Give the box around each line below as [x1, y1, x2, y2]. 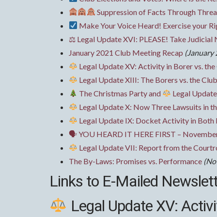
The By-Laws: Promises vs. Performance [69, 156, 202, 166]
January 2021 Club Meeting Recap [69, 47, 183, 57]
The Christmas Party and [77, 88, 163, 98]
